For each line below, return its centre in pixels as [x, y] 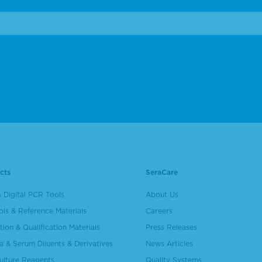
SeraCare [162, 172]
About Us [162, 194]
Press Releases [172, 227]
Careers [159, 211]
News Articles [170, 243]
